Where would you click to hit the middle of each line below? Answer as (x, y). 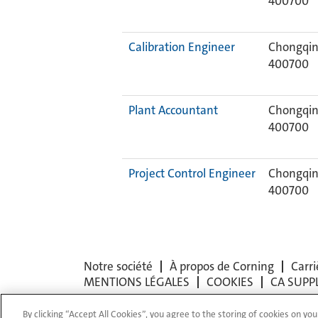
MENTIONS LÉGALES (137, 282)
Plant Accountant (173, 110)
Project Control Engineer (192, 173)
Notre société (118, 266)
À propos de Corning (222, 266)
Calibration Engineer (182, 47)
